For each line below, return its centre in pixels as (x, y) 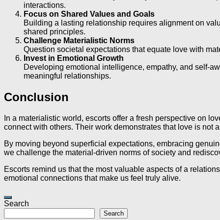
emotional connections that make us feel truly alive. (92, 178)
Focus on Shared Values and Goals (89, 14)
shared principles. (55, 32)
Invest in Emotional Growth (74, 58)
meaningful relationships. (67, 76)
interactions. (45, 5)
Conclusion (36, 97)
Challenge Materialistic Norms (79, 41)
